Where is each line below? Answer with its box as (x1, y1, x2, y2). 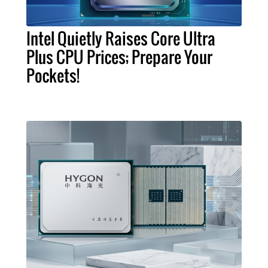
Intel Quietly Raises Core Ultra (26, 26, 215, 50)
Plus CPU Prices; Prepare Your (26, 44, 212, 69)
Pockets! (26, 63, 80, 87)
